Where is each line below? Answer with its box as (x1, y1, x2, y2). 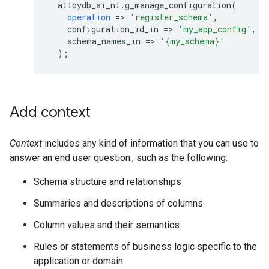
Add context (10, 103, 91, 121)
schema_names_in (67, 35, 141, 47)
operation (67, 11, 110, 23)
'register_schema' (130, 11, 213, 23)
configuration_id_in (67, 23, 159, 35)
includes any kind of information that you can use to (42, 138, 259, 149)
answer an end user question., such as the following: (10, 152, 228, 163)
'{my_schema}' (160, 35, 225, 47)
